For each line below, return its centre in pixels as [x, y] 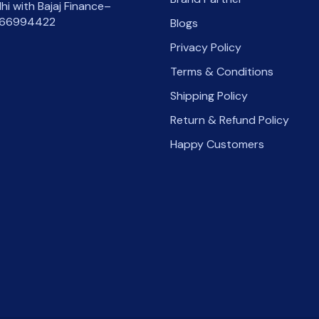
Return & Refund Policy [230, 120]
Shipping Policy [209, 95]
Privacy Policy [206, 47]
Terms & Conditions [222, 71]
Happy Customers [217, 144]
